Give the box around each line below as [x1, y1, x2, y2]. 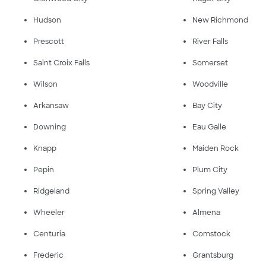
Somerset [192, 58, 229, 68]
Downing [33, 122, 66, 132]
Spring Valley [192, 186, 240, 196]
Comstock [192, 229, 231, 239]
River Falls [192, 37, 229, 46]
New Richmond [192, 15, 249, 25]
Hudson [33, 15, 61, 25]
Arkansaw [33, 101, 69, 110]
